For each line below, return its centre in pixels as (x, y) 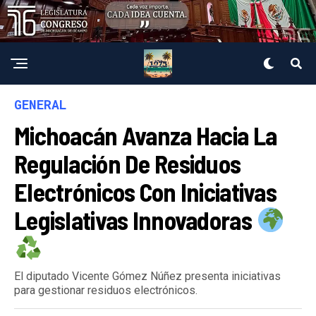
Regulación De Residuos (128, 163)
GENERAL (41, 104)
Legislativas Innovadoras (135, 219)
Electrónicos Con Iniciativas (145, 191)
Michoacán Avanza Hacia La (146, 135)
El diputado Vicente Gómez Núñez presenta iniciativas (147, 276)
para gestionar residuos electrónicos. (106, 290)
